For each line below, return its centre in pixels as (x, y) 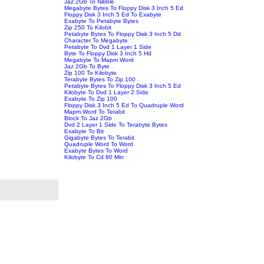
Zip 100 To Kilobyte (91, 72)
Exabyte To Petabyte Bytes (102, 21)
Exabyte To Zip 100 (91, 98)
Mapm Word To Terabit (95, 111)
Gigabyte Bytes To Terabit (100, 137)
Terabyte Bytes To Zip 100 (100, 79)
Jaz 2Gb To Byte (87, 66)
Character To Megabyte (96, 40)
